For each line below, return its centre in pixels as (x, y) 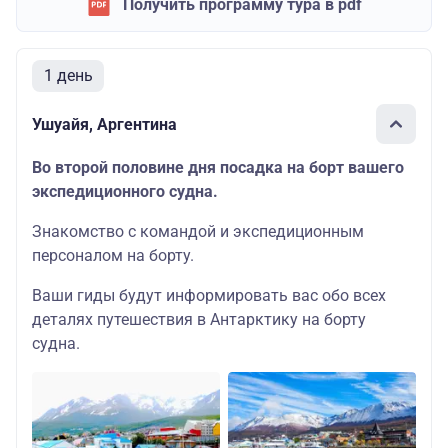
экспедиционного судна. (125, 191)
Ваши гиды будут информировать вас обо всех (209, 295)
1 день (68, 75)
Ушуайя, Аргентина (104, 124)
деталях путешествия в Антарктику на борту (199, 319)
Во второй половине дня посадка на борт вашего (218, 167)
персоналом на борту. (113, 255)
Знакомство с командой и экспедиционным (198, 231)
